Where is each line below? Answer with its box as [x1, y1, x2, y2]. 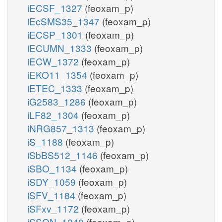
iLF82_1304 [27, 108, 81, 121]
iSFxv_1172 [27, 201, 81, 215]
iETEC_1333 [27, 81, 85, 95]
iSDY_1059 [27, 174, 78, 188]
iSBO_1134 [27, 161, 79, 175]
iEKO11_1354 [27, 67, 90, 81]
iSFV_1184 [27, 188, 78, 202]
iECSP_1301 [27, 27, 85, 41]
